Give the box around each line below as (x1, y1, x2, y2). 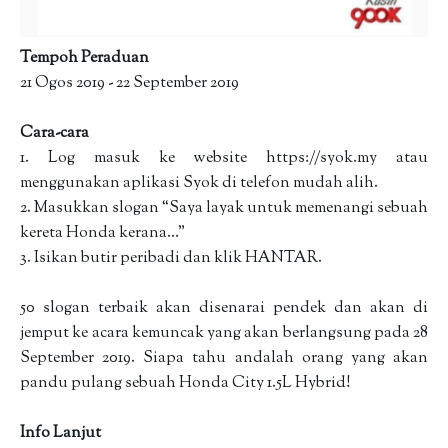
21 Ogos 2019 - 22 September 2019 (20, 72, 242, 95)
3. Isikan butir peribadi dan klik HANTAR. (20, 247, 322, 270)
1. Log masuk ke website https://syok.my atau (20, 147, 428, 170)
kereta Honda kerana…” (20, 222, 188, 245)
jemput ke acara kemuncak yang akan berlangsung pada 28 (20, 322, 428, 345)
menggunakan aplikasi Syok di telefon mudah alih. (20, 172, 381, 195)
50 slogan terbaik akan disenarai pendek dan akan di (20, 297, 428, 320)
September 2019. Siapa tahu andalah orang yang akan (20, 347, 428, 370)
